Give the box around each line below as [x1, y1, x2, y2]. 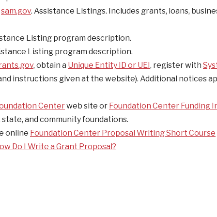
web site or [65, 101, 109, 110]
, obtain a [33, 61, 68, 70]
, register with [150, 61, 203, 70]
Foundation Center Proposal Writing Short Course [30, 128, 216, 138]
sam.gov [1, 6, 31, 15]
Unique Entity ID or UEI [68, 61, 150, 70]
